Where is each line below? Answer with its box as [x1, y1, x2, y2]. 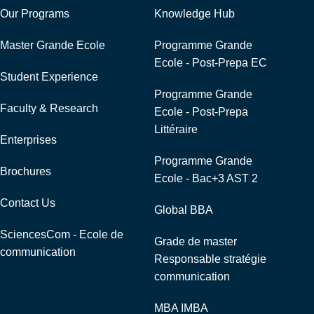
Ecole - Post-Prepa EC [154, 57, 267, 69]
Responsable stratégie [154, 253, 266, 265]
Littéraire [154, 123, 198, 135]
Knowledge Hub [154, 8, 235, 20]
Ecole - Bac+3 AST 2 [154, 172, 258, 184]
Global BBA [154, 204, 213, 216]
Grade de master [154, 235, 237, 247]
